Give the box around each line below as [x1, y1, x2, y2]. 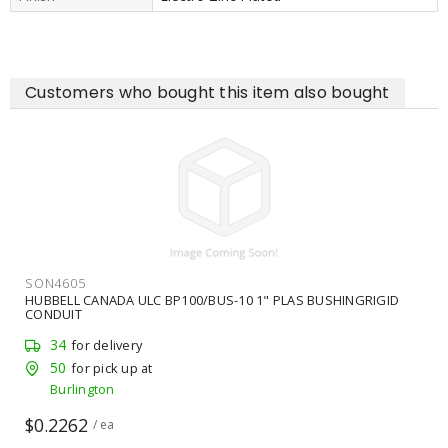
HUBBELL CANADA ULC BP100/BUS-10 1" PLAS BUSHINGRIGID [25, 290, 399, 309]
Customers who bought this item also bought [25, 80, 390, 104]
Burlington [50, 380, 115, 399]
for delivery [71, 335, 142, 354]
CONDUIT [25, 304, 82, 323]
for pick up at [71, 359, 153, 378]
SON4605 [25, 273, 86, 292]
